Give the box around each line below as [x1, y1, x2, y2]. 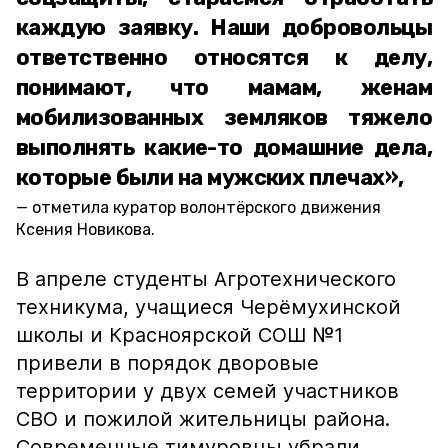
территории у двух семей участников [16, 379, 399, 403]
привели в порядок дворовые [16, 351, 319, 375]
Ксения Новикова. [16, 220, 155, 239]
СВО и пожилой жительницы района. [16, 407, 390, 431]
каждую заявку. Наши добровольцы [16, 14, 432, 41]
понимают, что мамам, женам [16, 74, 432, 101]
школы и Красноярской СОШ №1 [16, 323, 343, 347]
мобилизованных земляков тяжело [16, 104, 432, 131]
